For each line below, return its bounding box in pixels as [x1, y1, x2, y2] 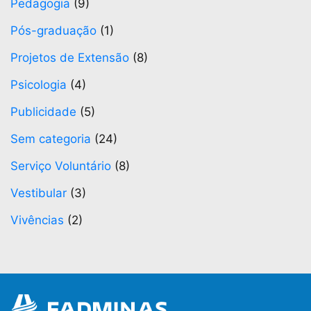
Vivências [10, 213, 64, 228]
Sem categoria [10, 132, 91, 146]
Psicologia [10, 78, 67, 92]
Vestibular [10, 186, 67, 201]
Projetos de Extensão [10, 51, 129, 65]
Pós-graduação [10, 24, 96, 38]
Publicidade [10, 105, 76, 119]
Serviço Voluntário [10, 159, 111, 174]
